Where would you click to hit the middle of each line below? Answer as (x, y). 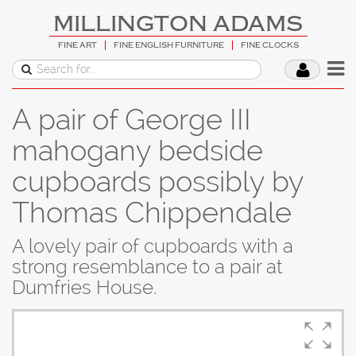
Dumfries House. (84, 288)
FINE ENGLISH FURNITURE (168, 45)
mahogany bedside (137, 151)
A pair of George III (132, 120)
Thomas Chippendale (152, 213)
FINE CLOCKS (269, 45)
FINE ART (77, 45)
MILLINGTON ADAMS (178, 24)
